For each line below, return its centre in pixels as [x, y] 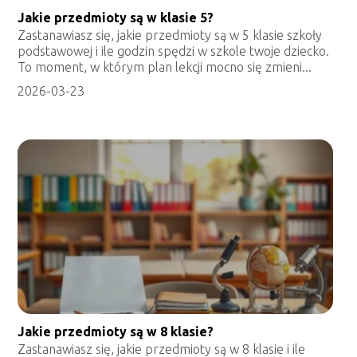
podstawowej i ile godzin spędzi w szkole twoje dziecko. [174, 51]
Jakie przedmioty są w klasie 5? [116, 18]
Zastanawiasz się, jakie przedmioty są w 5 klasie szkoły [170, 35]
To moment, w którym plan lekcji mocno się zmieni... [165, 67]
